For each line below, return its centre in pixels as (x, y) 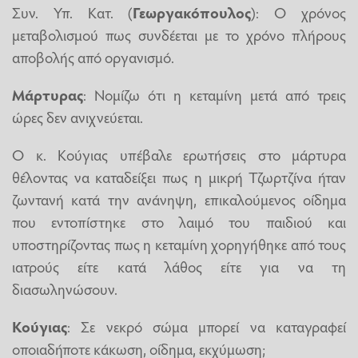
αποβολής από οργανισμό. (93, 56)
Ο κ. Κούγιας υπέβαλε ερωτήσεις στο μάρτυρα (179, 155)
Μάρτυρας (48, 94)
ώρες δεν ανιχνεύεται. (78, 116)
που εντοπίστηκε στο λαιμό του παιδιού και (179, 222)
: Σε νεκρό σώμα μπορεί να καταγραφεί (207, 326)
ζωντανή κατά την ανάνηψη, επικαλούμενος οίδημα (179, 199)
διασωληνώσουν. (65, 289)
